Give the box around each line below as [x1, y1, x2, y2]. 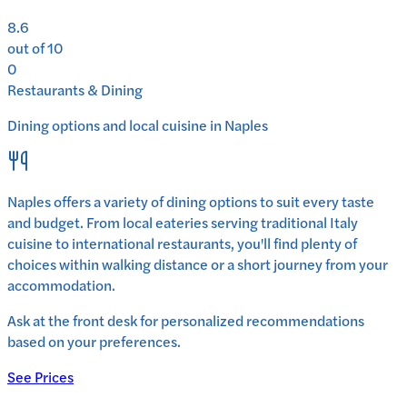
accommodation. [7, 274, 115, 296]
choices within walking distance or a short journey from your [7, 253, 388, 275]
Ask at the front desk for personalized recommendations [7, 310, 364, 332]
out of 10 [7, 37, 64, 59]
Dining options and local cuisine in [7, 114, 224, 136]
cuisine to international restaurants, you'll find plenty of [7, 233, 357, 254]
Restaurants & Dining [7, 79, 143, 101]
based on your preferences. [7, 331, 181, 352]
